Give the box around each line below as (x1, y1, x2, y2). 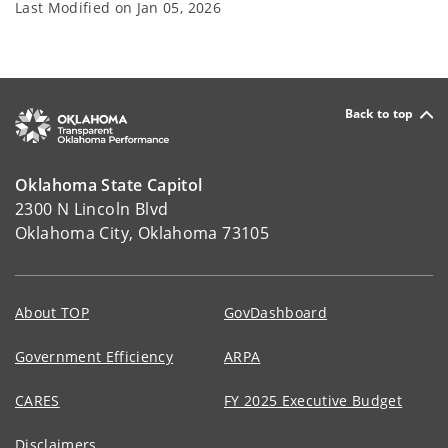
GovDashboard (224, 303, 328, 323)
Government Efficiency (15, 347, 174, 367)
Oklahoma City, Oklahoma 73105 (15, 222, 270, 245)
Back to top (344, 105, 414, 123)
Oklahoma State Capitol (15, 174, 203, 197)
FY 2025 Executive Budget (224, 391, 403, 411)
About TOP (15, 303, 90, 323)
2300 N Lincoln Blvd (15, 198, 169, 221)
